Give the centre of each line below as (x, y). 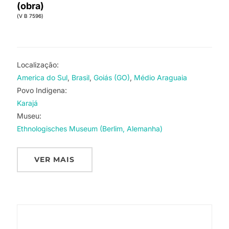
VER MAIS (55, 159)
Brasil (80, 77)
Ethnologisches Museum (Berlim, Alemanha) (89, 128)
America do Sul (42, 77)
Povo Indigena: (42, 90)
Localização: (38, 64)
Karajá (27, 103)
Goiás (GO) (111, 77)
